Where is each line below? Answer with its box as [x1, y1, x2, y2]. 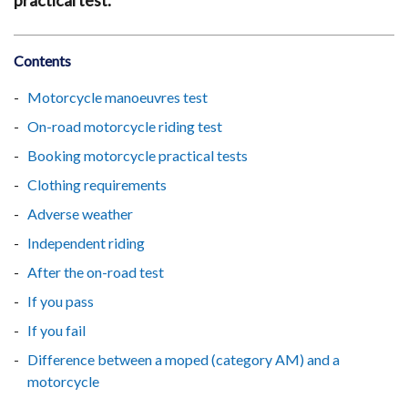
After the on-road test [27, 263, 164, 280]
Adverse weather [27, 205, 133, 222]
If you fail [27, 321, 86, 339]
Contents [14, 52, 71, 69]
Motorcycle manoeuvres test [27, 88, 208, 106]
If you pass [27, 292, 94, 310]
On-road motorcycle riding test [27, 117, 222, 135]
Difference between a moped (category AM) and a [27, 351, 340, 368]
